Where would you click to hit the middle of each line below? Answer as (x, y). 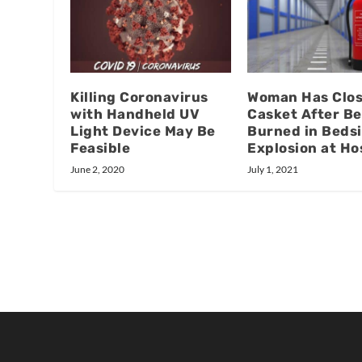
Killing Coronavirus (139, 97)
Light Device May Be (143, 130)
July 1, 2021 (273, 169)
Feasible (101, 147)
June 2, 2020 (98, 169)
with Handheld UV (135, 114)
